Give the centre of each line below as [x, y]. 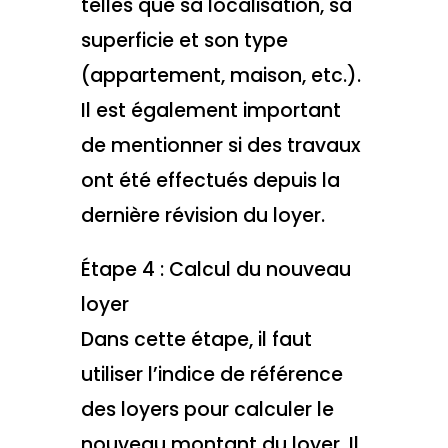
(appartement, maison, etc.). [220, 75]
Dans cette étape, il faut [196, 340]
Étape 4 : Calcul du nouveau [215, 270]
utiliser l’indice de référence [211, 375]
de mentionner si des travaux [220, 145]
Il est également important [210, 110]
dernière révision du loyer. [202, 215]
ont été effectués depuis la [210, 180]
